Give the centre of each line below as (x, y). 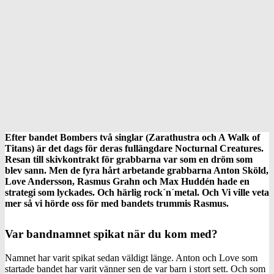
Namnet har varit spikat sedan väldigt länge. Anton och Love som (131, 257)
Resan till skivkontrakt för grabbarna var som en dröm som (129, 159)
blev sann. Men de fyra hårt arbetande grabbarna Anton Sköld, (137, 170)
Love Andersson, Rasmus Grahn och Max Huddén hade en (127, 181)
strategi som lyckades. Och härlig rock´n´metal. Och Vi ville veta (137, 192)
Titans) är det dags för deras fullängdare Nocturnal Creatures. (134, 148)
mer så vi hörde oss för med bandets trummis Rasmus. (117, 203)
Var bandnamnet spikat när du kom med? (111, 234)
